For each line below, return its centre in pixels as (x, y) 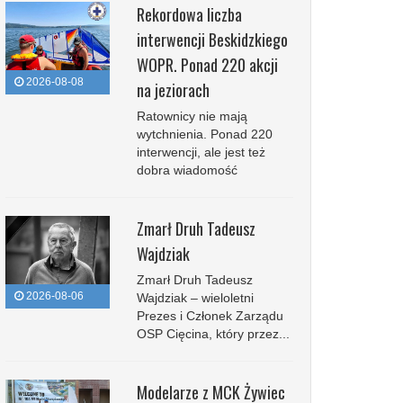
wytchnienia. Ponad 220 (204, 134)
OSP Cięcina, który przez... (213, 334)
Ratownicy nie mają (192, 116)
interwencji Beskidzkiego (212, 40)
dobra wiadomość (187, 170)
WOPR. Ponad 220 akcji (207, 65)
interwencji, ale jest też (201, 152)
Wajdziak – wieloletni (195, 298)
